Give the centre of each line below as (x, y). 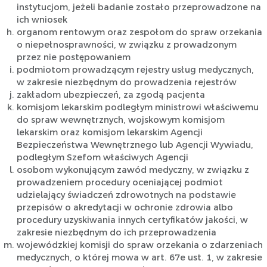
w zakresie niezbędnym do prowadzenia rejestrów (126, 83)
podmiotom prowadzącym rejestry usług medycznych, (135, 70)
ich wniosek (42, 20)
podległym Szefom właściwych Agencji (102, 158)
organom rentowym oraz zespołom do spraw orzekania (139, 32)
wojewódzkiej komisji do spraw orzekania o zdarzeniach (139, 245)
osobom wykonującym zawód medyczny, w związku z (133, 170)
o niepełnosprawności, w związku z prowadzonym (126, 45)
